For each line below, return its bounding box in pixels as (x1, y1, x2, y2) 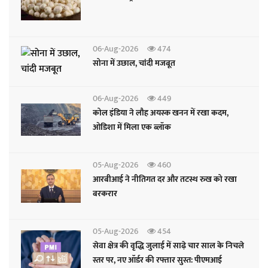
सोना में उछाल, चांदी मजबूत (93, 56, 175, 70)
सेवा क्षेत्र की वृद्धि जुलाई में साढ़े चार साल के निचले (93, 239, 244, 252)
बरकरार (93, 187, 117, 200)
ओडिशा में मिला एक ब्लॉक (93, 120, 171, 134)
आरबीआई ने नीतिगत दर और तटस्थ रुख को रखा (93, 172, 237, 186)
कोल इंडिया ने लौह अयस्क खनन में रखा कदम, (93, 106, 229, 120)
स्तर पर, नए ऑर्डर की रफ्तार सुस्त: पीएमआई (93, 253, 222, 267)
